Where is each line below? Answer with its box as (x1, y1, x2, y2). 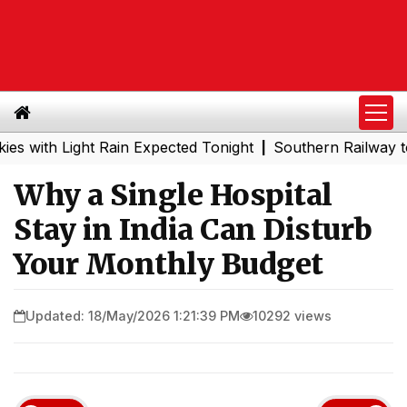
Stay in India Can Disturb (14, 212, 372, 248)
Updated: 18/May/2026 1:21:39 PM (25, 307, 240, 323)
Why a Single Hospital (14, 177, 333, 213)
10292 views (253, 307, 332, 323)
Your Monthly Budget (14, 246, 323, 283)
